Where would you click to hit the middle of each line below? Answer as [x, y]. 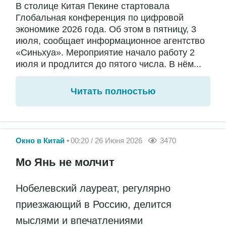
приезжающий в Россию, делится [94, 204]
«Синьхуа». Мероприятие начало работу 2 [105, 53]
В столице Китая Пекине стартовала [93, 6]
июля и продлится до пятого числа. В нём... [108, 64]
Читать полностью [113, 92]
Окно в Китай [40, 141]
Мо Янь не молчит [65, 162]
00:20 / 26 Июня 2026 [106, 141]
